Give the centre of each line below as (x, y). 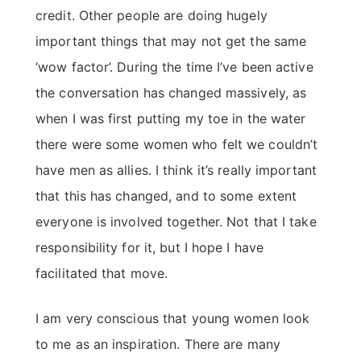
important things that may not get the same (171, 41)
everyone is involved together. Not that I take (176, 222)
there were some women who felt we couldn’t (177, 145)
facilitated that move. (102, 274)
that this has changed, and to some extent (166, 196)
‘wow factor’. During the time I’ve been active (174, 67)
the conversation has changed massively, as (171, 93)
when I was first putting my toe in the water (171, 119)
